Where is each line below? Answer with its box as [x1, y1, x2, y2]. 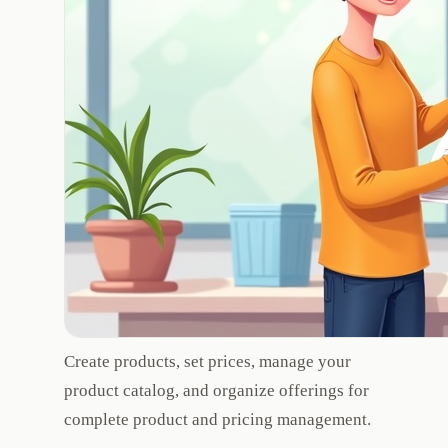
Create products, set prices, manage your [64, 351, 351, 371]
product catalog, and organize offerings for [64, 380, 369, 400]
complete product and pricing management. [64, 409, 371, 429]
